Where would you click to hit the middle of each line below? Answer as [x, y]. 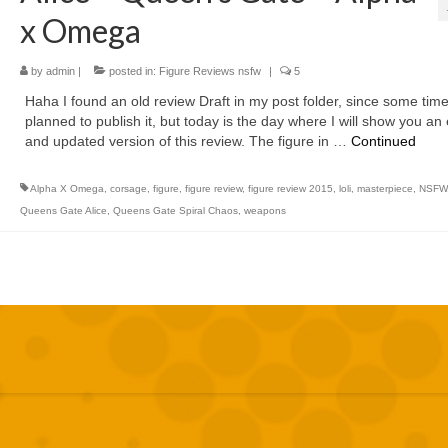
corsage [128, 188]
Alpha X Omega [66, 188]
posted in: [132, 71]
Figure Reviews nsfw [209, 71]
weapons [264, 210]
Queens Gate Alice [63, 210]
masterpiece [384, 188]
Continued [383, 141]
